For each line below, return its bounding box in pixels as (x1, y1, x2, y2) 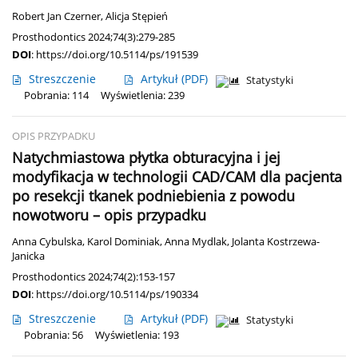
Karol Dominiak (87, 235, 160, 249)
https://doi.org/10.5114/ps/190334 (36, 287, 198, 302)
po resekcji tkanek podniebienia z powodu (12, 186, 295, 206)
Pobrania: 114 (24, 89, 89, 103)
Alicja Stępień (105, 10, 168, 24)
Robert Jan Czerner (12, 10, 101, 24)
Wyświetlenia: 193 (95, 328, 179, 343)
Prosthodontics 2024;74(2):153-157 (12, 269, 175, 284)
